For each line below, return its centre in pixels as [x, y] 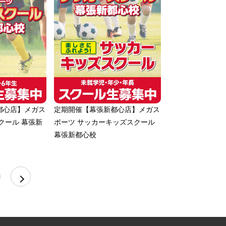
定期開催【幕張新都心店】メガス [107, 109]
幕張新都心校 [75, 134]
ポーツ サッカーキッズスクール [104, 122]
